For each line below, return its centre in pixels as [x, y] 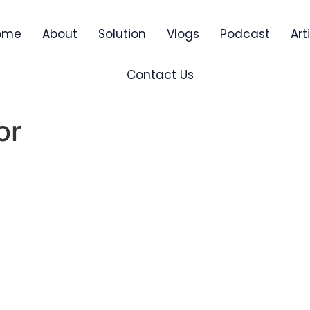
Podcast [245, 34]
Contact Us [161, 75]
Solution [122, 34]
